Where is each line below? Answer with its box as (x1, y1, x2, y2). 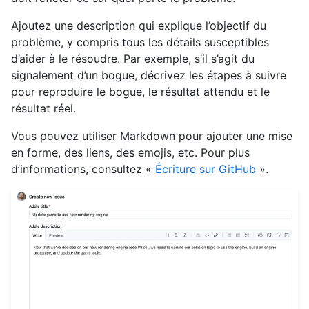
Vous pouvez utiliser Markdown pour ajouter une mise (11, 129, 292, 143)
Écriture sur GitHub (155, 162, 256, 177)
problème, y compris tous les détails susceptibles (11, 35, 269, 50)
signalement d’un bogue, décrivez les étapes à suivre (11, 68, 286, 83)
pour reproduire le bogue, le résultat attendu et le (11, 85, 270, 99)
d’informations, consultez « (11, 162, 155, 177)
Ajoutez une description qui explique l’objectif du (11, 19, 266, 33)
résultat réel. (11, 101, 76, 116)
